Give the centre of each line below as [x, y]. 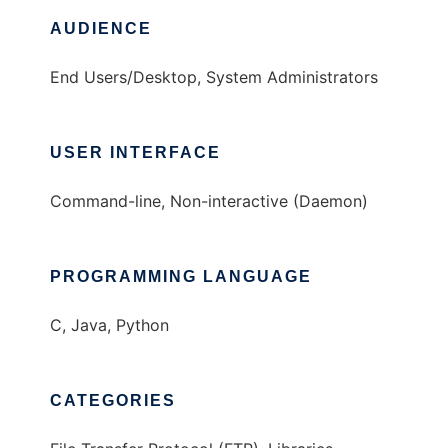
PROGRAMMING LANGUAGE [181, 277]
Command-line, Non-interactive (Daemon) [209, 201]
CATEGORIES [113, 401]
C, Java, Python [109, 325]
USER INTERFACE [135, 153]
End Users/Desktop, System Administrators [214, 77]
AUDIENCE [101, 29]
